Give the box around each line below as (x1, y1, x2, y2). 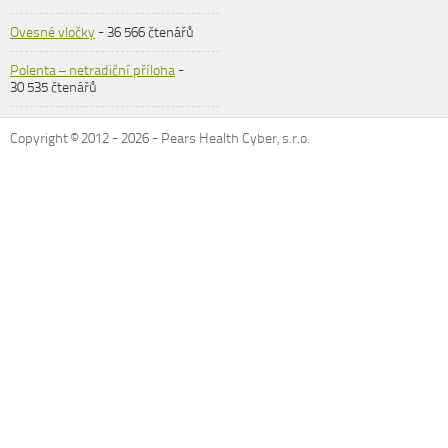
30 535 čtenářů (10, 79, 97, 96)
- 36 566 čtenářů (95, 24, 194, 41)
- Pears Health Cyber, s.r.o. (149, 130, 310, 147)
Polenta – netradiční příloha (10, 62, 175, 79)
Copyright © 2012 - (10, 130, 121, 147)
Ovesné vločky (10, 24, 95, 41)
